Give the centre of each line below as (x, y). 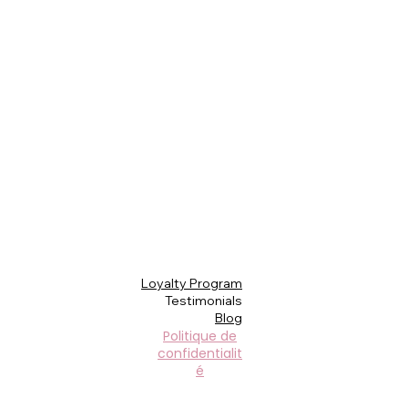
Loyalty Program (192, 283)
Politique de (200, 336)
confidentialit (200, 353)
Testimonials (204, 301)
